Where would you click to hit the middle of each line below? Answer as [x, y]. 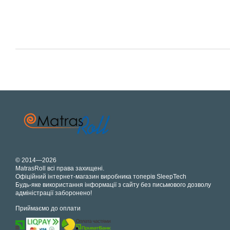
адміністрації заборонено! [54, 193]
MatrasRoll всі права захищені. [60, 168]
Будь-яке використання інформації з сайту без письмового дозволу [113, 185]
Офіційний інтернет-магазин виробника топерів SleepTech [101, 177]
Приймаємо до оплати [48, 208]
